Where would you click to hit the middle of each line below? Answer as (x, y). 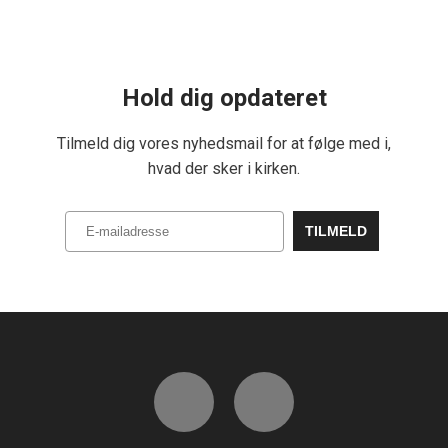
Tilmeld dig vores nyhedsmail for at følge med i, (224, 143)
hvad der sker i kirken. (224, 168)
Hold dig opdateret (224, 98)
